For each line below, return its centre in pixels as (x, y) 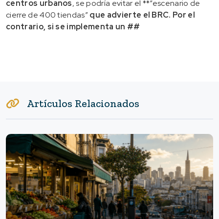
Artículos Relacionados (83, 103)
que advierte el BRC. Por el (142, 15)
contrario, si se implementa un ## (73, 26)
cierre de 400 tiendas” (47, 15)
